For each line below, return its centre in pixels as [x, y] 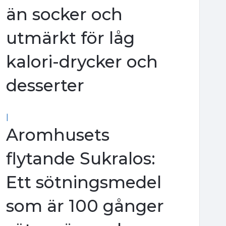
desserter [45, 85]
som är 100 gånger [85, 206]
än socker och [64, 14]
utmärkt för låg [70, 38]
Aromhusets [58, 134]
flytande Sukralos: [80, 158]
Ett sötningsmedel [83, 182]
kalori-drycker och [82, 61]
